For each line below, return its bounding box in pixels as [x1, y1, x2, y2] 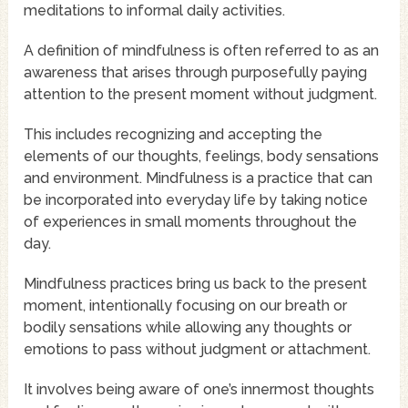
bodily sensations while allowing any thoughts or [24, 319, 352, 337]
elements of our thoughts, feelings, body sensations [24, 148, 380, 166]
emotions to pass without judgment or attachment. [24, 341, 372, 359]
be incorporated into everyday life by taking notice [24, 191, 369, 209]
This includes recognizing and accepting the [24, 126, 323, 144]
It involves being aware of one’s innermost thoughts [24, 381, 375, 399]
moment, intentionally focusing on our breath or [24, 297, 348, 315]
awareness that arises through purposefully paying [24, 64, 368, 82]
